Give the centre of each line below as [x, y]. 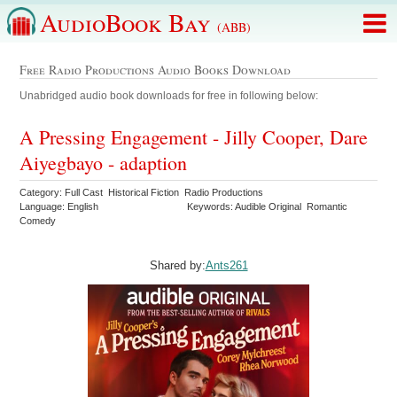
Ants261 [226, 265]
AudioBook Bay [128, 22]
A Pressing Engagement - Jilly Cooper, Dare [194, 137]
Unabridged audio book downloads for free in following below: [169, 96]
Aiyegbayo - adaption [104, 163]
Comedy [39, 221]
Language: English [59, 207]
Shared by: [177, 265]
